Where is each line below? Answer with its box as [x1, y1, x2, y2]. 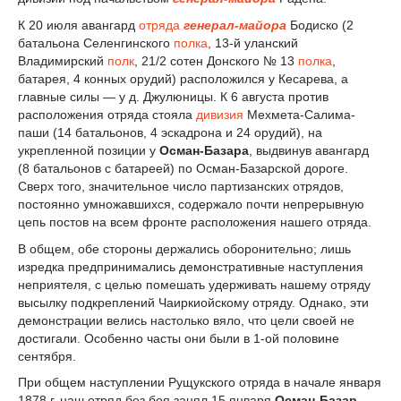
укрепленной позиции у [18, 142, 159, 158]
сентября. [18, 348, 76, 363]
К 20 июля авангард [18, 17, 139, 32]
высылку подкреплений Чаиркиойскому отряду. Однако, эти [18, 294, 369, 310]
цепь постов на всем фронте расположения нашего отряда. [18, 214, 371, 229]
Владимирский [18, 53, 107, 68]
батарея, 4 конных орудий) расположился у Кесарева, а [18, 71, 348, 86]
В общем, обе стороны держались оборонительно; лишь [18, 241, 351, 256]
